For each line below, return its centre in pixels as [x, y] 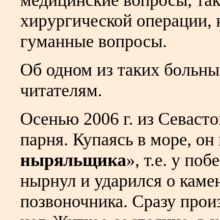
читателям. [61, 91]
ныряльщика [73, 160]
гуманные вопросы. [94, 41]
